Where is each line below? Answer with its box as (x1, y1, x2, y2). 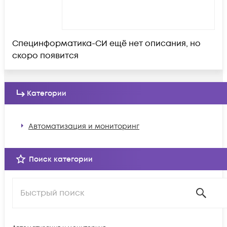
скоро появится (12, 50, 79, 61)
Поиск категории (29, 154, 93, 164)
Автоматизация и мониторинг (28, 121, 139, 131)
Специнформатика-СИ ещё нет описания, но (12, 38, 201, 49)
